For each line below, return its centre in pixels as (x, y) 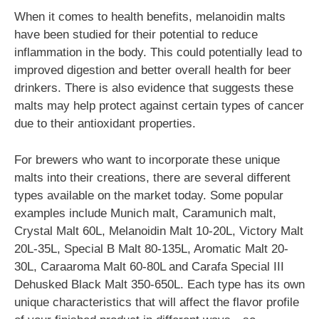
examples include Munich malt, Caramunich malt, (145, 213)
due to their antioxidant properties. (105, 124)
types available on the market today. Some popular (149, 195)
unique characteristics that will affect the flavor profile (157, 302)
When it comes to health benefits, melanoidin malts (150, 17)
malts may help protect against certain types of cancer (159, 106)
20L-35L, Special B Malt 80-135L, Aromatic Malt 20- (151, 249)
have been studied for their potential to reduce (136, 35)
